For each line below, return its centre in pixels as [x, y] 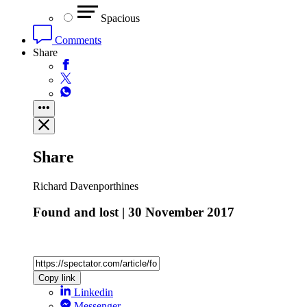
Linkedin [94, 292]
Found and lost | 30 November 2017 [134, 212]
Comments [77, 40]
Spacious [120, 18]
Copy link [57, 278]
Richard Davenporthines [86, 186]
